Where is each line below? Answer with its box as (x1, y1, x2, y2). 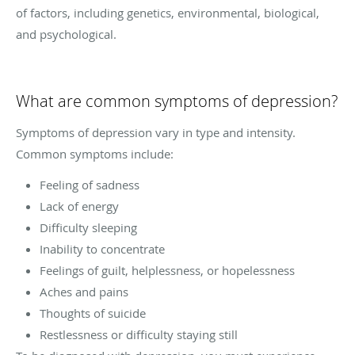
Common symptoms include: (16, 145, 174, 162)
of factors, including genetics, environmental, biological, (16, 4, 319, 21)
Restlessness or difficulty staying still (40, 326, 238, 342)
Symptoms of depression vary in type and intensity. (16, 124, 296, 140)
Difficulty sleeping (40, 219, 137, 235)
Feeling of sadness (40, 176, 139, 193)
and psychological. (16, 25, 116, 42)
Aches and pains (40, 283, 128, 300)
